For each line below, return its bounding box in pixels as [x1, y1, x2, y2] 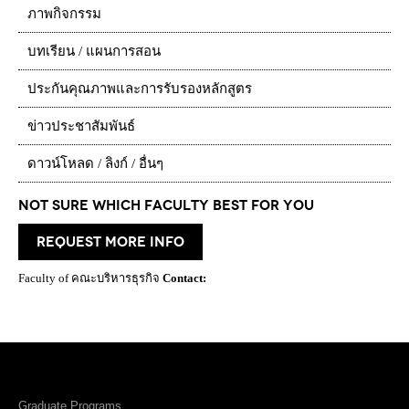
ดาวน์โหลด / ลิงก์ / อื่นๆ [27, 156, 163, 172]
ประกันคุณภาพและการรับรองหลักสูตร [27, 81, 252, 97]
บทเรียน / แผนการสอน [27, 44, 161, 59]
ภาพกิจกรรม [27, 6, 101, 22]
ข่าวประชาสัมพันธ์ [27, 119, 135, 134]
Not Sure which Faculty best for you [18, 197, 314, 215]
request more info [37, 234, 184, 251]
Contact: [163, 271, 206, 286]
